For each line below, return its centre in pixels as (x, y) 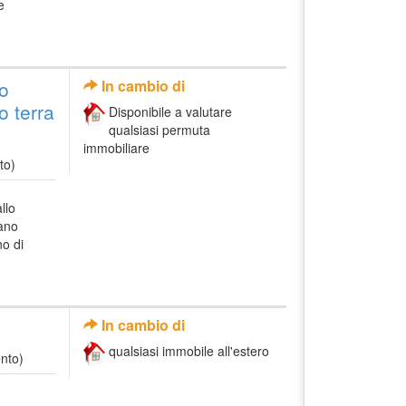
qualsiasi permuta (159, 129)
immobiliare (116, 147)
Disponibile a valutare (170, 111)
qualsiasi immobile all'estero (189, 351)
